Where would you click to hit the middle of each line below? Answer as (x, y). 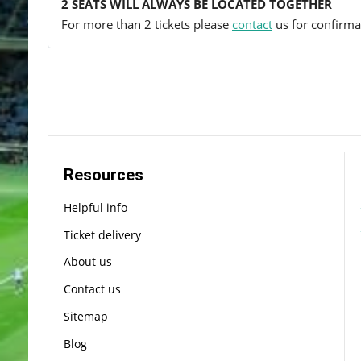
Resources (104, 174)
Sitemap (86, 317)
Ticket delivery (102, 234)
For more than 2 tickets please (147, 24)
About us (88, 262)
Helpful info (95, 207)
